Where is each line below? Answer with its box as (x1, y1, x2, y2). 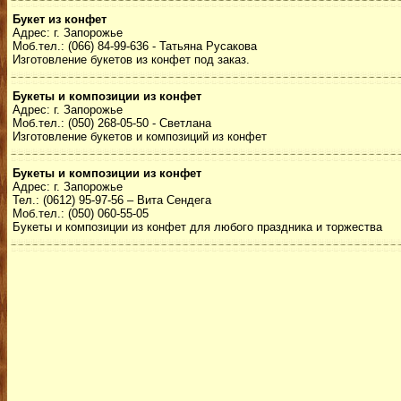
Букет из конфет (13, 13, 107, 26)
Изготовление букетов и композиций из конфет (13, 130, 267, 143)
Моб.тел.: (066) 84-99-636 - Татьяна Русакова (13, 39, 257, 53)
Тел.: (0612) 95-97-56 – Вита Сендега (13, 193, 211, 207)
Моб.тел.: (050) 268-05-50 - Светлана (13, 116, 211, 130)
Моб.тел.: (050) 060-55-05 (13, 207, 149, 220)
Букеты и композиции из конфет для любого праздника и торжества (13, 220, 382, 234)
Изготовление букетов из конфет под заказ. (13, 53, 250, 66)
